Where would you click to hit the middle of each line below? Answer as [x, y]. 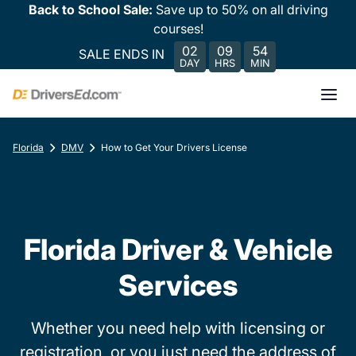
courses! [178, 29]
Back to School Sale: [92, 10]
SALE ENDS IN [122, 54]
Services [178, 285]
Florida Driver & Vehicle [178, 250]
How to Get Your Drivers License [174, 147]
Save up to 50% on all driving [242, 10]
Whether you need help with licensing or [178, 328]
